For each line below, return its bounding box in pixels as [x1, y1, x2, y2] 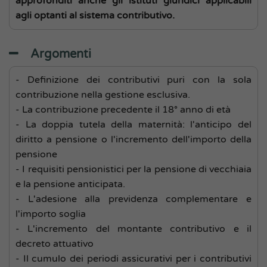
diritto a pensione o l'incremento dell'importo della [15, 133, 252, 145]
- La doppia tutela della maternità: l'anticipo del [15, 119, 252, 131]
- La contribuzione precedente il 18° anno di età [15, 104, 231, 116]
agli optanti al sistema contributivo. [15, 10, 175, 21]
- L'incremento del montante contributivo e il [15, 223, 252, 235]
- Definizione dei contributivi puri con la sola [15, 74, 252, 86]
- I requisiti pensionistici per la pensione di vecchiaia [15, 163, 252, 175]
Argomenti [30, 47, 91, 61]
